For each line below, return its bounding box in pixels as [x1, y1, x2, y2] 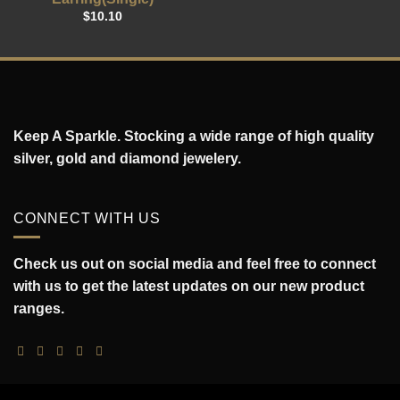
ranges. [13, 301, 64, 317]
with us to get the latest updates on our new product [13, 279, 364, 295]
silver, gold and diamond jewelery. [13, 150, 241, 166]
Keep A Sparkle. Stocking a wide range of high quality [13, 128, 374, 144]
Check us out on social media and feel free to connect [13, 256, 376, 272]
